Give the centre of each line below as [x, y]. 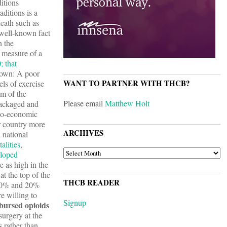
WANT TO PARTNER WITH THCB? [127, 83]
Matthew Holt [127, 103]
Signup [75, 203]
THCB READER [91, 183]
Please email [84, 103]
